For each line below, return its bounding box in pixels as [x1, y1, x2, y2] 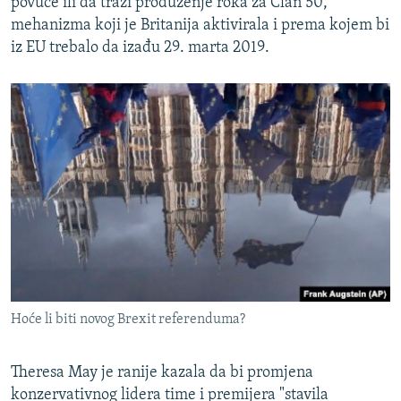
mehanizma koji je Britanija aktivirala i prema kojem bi [11, 16, 389, 34]
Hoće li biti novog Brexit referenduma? [11, 311, 245, 327]
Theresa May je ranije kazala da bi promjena [11, 363, 313, 381]
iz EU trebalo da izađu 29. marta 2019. [11, 38, 269, 56]
